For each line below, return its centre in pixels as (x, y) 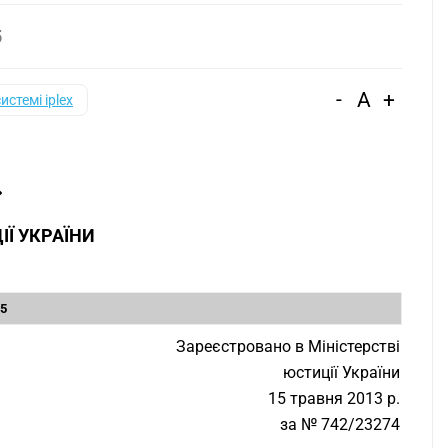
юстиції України (341, 372)
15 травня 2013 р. (334, 398)
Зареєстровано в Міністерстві (288, 346)
